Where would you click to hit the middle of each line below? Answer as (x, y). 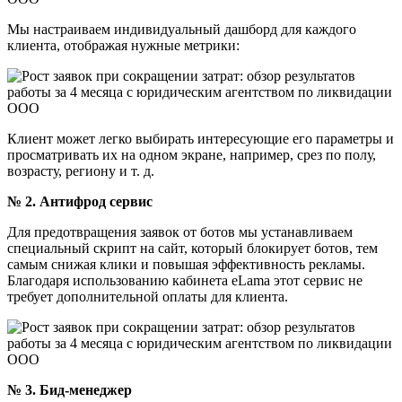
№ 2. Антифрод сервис (80, 201)
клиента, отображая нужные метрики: (123, 45)
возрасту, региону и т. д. (81, 170)
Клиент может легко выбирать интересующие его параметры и (201, 138)
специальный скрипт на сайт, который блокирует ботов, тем (192, 248)
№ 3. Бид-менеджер (70, 389)
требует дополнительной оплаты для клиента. (148, 296)
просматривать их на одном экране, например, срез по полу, (192, 154)
